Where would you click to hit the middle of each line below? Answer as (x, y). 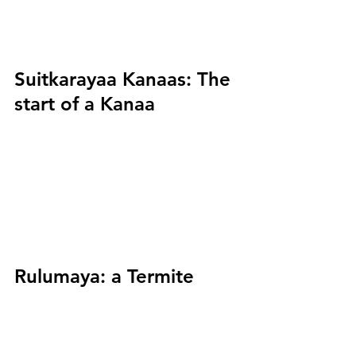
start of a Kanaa (85, 104)
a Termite (150, 276)
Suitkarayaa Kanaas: (103, 79)
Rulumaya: (60, 276)
